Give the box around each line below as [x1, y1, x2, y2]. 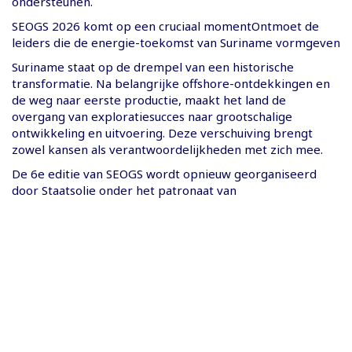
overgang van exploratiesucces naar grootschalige [12, 108, 292, 124]
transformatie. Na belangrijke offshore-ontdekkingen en [12, 75, 330, 91]
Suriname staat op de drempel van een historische [12, 58, 294, 75]
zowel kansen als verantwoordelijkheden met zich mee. [12, 141, 323, 157]
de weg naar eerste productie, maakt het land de [12, 91, 286, 108]
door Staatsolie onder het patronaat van [12, 181, 236, 198]
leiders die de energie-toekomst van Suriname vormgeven [12, 34, 340, 50]
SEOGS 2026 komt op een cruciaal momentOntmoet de [12, 17, 319, 34]
